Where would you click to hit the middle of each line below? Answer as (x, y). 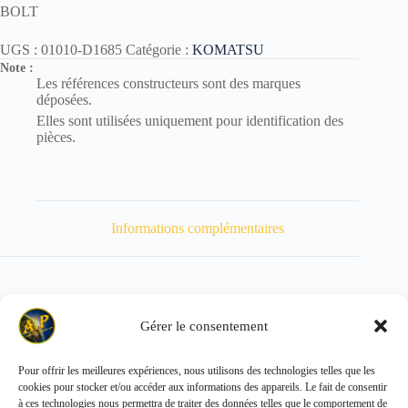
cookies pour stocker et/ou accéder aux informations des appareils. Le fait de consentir (203, 387)
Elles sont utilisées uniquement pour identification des (190, 121)
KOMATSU (228, 50)
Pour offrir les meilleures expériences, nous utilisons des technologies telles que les (197, 371)
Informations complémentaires (198, 228)
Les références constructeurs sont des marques (168, 84)
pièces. (56, 138)
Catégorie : (159, 50)
